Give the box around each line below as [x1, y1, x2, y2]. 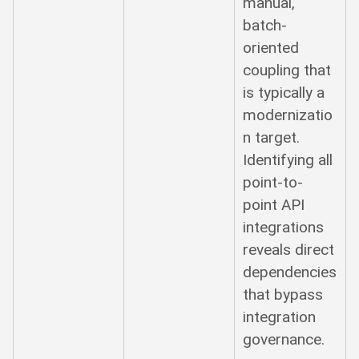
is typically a [243, 83, 325, 102]
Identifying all [243, 150, 333, 169]
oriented [243, 38, 300, 57]
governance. [243, 329, 325, 349]
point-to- [243, 172, 304, 192]
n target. [243, 127, 301, 147]
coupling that [243, 60, 332, 79]
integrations [243, 217, 325, 236]
